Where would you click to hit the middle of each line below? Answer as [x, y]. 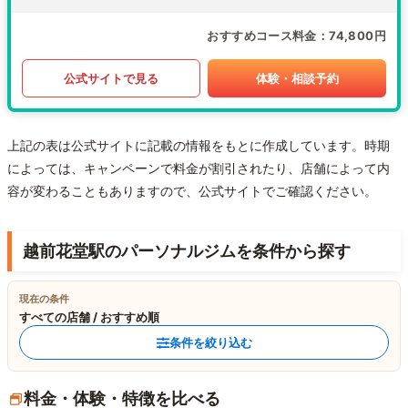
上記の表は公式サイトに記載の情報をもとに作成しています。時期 [199, 146]
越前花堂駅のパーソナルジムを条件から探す [187, 251]
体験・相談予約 [297, 78]
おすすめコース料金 [262, 36]
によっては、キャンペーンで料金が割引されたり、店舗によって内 [199, 168]
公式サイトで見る [111, 78]
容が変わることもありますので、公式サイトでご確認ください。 [192, 191]
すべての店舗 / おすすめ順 [89, 317]
